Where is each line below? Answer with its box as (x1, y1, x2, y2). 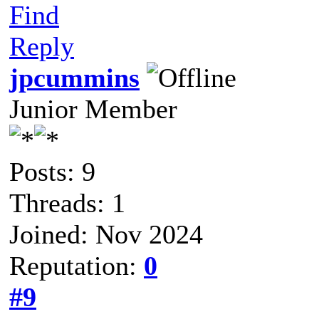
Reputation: (9, 250, 144, 281)
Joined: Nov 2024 (9, 219, 203, 249)
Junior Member (9, 93, 177, 124)
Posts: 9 (9, 156, 95, 187)
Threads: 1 (9, 187, 125, 218)
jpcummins (9, 62, 140, 93)
